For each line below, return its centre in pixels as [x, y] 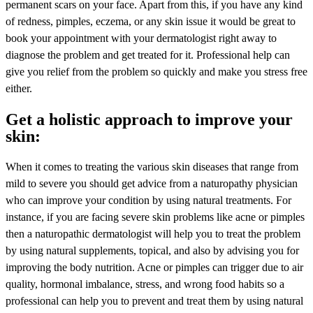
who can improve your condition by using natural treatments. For [148, 200]
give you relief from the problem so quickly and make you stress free [156, 71]
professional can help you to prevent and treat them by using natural [154, 300]
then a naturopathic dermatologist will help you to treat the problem [153, 233]
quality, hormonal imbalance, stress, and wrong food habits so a [145, 284]
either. [19, 88]
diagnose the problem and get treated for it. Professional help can [148, 54]
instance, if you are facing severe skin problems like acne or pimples [155, 217]
